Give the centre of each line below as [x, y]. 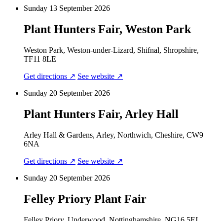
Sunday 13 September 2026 [67, 8]
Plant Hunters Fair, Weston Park [107, 29]
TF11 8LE [40, 59]
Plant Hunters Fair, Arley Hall [101, 114]
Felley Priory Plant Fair [85, 199]
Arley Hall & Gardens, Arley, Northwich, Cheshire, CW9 [113, 135]
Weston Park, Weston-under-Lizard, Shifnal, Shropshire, [111, 50]
